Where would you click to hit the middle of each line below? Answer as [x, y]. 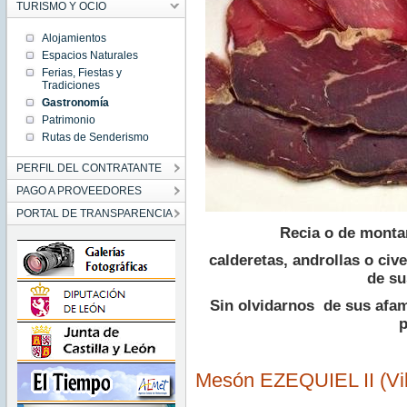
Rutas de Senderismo [95, 137]
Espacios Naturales [89, 55]
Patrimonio [68, 120]
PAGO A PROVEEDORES [79, 191]
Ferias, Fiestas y [81, 73]
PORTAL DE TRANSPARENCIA [94, 213]
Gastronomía [75, 103]
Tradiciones [70, 85]
